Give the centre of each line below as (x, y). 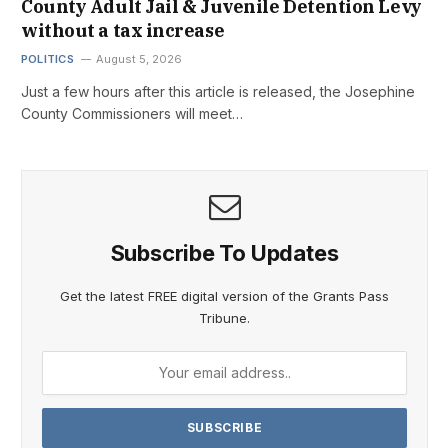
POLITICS (47, 58)
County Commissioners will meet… (132, 113)
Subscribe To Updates (224, 252)
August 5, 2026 (138, 58)
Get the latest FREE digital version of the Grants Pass (224, 295)
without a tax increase (123, 30)
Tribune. (224, 317)
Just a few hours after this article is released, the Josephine (218, 91)
